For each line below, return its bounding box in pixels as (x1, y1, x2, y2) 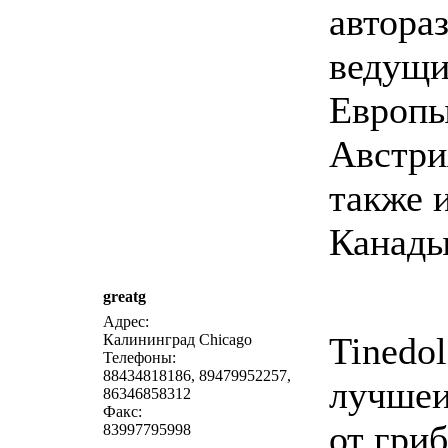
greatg (103, 288, 146, 305)
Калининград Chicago (103, 331, 252, 348)
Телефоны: (103, 349, 176, 366)
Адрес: (103, 313, 149, 330)
